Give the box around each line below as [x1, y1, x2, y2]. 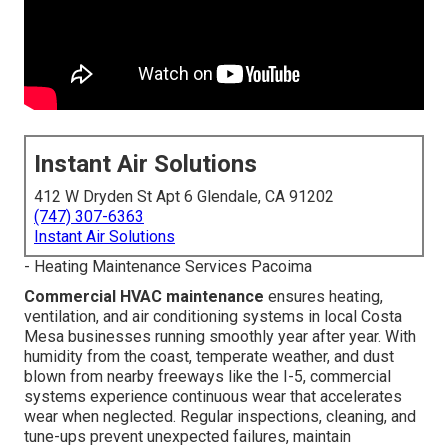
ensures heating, [264, 287, 383, 307]
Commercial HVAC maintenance [24, 287, 264, 307]
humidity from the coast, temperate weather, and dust [24, 347, 394, 367]
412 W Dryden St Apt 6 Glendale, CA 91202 [34, 187, 334, 207]
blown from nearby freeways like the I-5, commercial [24, 367, 391, 387]
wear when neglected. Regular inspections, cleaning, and [24, 407, 416, 427]
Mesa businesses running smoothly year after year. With [24, 327, 416, 347]
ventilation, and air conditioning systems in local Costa [24, 307, 402, 327]
